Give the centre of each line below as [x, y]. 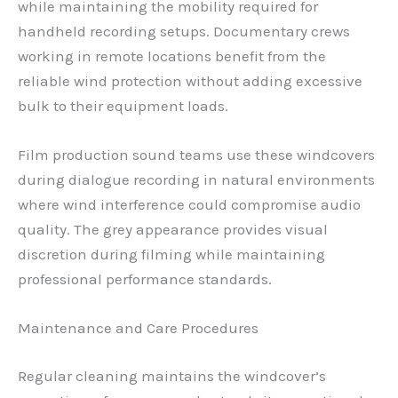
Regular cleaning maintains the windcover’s [172, 375]
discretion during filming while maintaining [171, 254]
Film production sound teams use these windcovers [196, 155]
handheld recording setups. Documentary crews [184, 31]
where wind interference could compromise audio [189, 204]
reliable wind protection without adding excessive [190, 80]
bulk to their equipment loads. [123, 105]
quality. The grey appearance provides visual [173, 229]
